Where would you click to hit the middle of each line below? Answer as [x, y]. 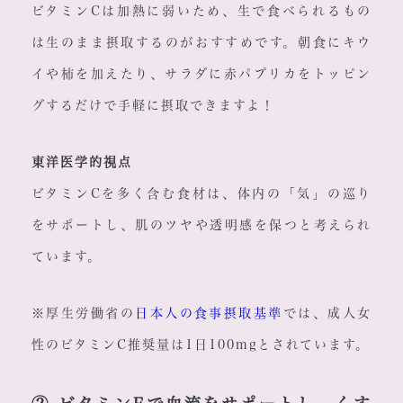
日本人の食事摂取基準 [209, 313]
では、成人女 [327, 313]
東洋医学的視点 [81, 162]
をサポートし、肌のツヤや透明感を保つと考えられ [201, 225]
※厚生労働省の [83, 313]
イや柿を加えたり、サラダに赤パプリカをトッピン [201, 74]
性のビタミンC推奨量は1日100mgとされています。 [200, 345]
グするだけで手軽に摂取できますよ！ [153, 106]
